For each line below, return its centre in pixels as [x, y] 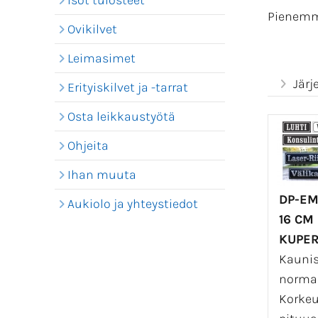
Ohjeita [88, 146]
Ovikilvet [92, 29]
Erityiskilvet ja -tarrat [128, 87]
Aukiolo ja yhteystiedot [133, 204]
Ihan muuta [102, 175]
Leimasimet [102, 58]
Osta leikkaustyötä [121, 116]
